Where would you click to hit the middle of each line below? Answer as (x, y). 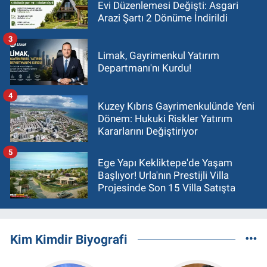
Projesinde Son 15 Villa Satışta (167, 187)
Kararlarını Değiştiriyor (148, 131)
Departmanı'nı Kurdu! (145, 68)
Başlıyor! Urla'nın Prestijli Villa (163, 175)
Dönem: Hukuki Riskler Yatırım (165, 118)
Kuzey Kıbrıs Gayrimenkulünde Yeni (176, 106)
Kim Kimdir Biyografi (69, 239)
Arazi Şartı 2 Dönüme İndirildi (163, 18)
